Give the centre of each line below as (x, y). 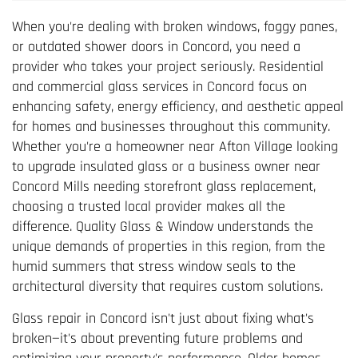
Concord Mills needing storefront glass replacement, (164, 186)
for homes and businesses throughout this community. (171, 126)
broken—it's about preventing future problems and (157, 338)
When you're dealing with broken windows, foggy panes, (175, 26)
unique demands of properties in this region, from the (169, 246)
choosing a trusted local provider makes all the (149, 206)
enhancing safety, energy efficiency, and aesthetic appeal (178, 106)
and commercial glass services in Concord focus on (159, 86)
